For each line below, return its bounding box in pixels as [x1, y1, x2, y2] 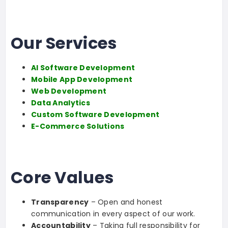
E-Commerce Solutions [31, 121, 125, 132]
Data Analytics [31, 98, 90, 108]
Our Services [11, 32, 117, 55]
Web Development [31, 86, 107, 97]
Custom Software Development [31, 109, 160, 120]
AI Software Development [31, 63, 135, 73]
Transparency [31, 197, 89, 208]
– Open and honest [89, 197, 163, 208]
